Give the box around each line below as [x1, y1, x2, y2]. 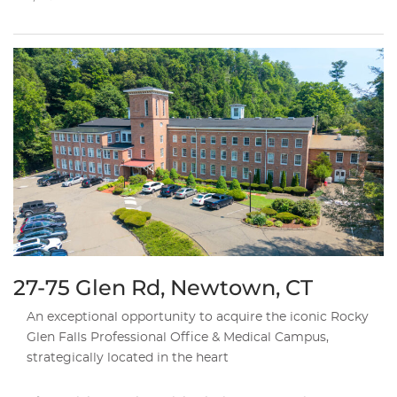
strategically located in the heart [27, 351, 229, 364]
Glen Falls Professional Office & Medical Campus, [27, 331, 329, 344]
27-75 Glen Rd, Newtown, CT [13, 274, 313, 300]
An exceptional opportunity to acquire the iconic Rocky [27, 310, 369, 323]
